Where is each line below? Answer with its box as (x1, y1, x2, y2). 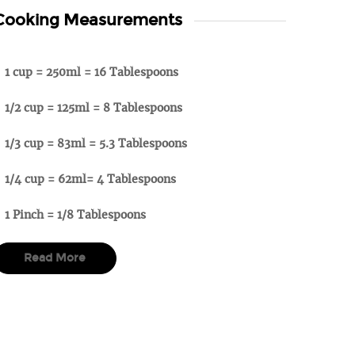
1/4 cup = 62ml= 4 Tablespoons (5, 172, 176, 186)
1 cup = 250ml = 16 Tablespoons (5, 65, 178, 79)
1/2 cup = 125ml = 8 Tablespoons (5, 101, 182, 115)
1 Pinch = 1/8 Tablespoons (5, 208, 146, 222)
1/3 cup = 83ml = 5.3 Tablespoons (5, 136, 187, 151)
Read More (24, 251, 86, 265)
